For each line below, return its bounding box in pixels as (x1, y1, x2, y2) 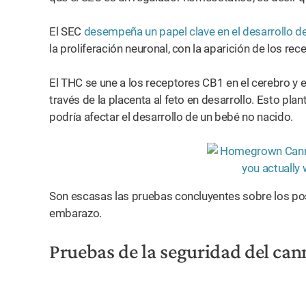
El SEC (49, 25, 84, 38)
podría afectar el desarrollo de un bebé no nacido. (49, 110, 294, 124)
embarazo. (49, 206, 102, 220)
